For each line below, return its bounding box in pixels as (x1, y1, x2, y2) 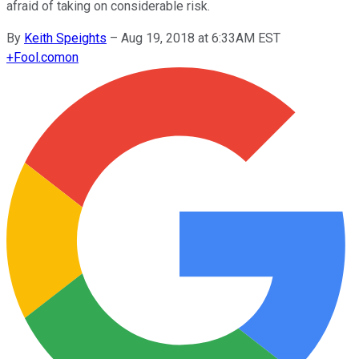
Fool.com (14, 49, 65, 65)
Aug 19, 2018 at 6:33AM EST (121, 30, 280, 46)
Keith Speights (24, 30, 107, 46)
